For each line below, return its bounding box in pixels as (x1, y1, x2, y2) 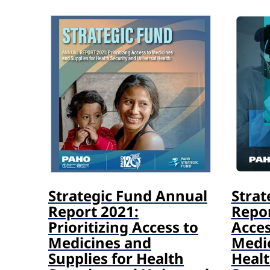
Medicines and (48, 233, 151, 253)
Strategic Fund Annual (48, 186, 207, 206)
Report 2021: (48, 201, 139, 222)
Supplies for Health (48, 248, 184, 269)
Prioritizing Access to (48, 217, 198, 237)
